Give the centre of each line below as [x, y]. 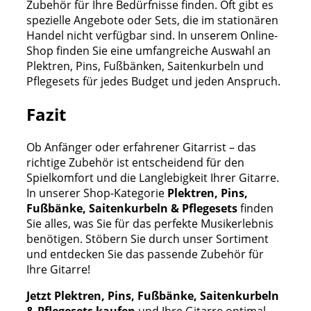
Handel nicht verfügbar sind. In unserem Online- [152, 35]
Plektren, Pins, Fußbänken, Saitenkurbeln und [145, 66]
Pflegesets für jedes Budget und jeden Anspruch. [153, 81]
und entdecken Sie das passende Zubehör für [145, 254]
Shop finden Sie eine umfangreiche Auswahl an [149, 50]
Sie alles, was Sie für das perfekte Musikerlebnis [150, 223]
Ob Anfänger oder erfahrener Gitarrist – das [141, 147]
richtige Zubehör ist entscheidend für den [135, 162]
